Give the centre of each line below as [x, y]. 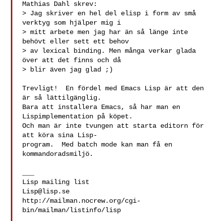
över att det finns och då [72, 60]
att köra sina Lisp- [60, 135]
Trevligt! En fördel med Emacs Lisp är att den [113, 88]
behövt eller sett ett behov [76, 41]
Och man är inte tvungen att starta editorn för [113, 126]
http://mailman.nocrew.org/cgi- [82, 201]
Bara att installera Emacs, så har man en [101, 107]
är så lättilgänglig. [62, 98]
